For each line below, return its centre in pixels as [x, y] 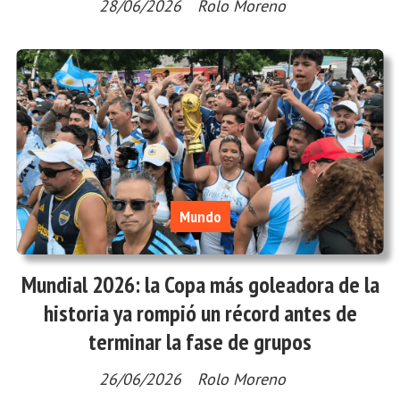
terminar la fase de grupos [200, 342]
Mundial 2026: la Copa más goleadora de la [200, 285]
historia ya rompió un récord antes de [200, 313]
